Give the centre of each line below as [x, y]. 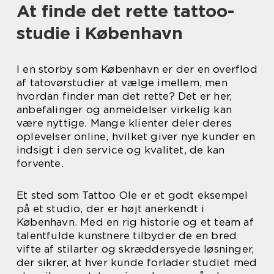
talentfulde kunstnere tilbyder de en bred [127, 235]
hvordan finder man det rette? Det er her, [124, 96]
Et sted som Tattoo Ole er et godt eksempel [132, 195]
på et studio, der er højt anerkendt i [111, 208]
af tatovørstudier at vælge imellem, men [122, 82]
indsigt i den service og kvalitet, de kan [121, 150]
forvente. [40, 163]
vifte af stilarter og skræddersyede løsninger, [135, 249]
